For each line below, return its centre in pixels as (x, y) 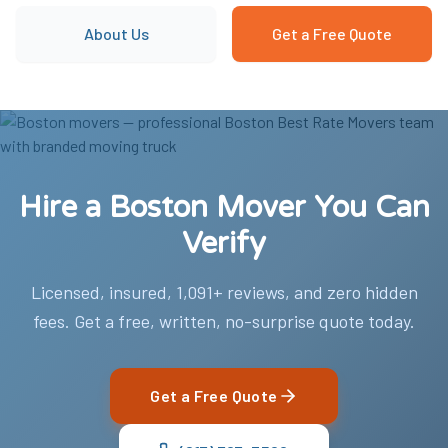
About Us (116, 33)
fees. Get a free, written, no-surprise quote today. (224, 321)
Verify (224, 243)
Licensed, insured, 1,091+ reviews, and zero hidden (224, 292)
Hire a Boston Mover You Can (224, 207)
